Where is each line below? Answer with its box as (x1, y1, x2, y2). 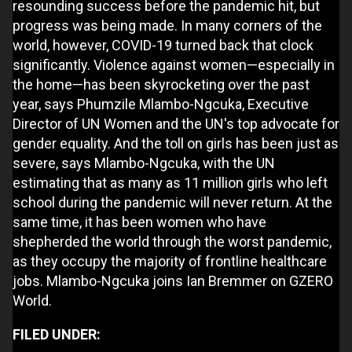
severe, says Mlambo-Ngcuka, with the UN (13, 155, 275, 172)
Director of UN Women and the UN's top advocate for (13, 115, 339, 133)
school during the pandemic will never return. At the (13, 194, 332, 211)
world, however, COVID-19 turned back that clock (13, 37, 313, 54)
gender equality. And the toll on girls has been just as (13, 135, 339, 152)
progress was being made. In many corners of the (13, 17, 322, 35)
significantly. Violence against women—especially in (13, 57, 335, 74)
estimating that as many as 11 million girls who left (13, 174, 328, 192)
